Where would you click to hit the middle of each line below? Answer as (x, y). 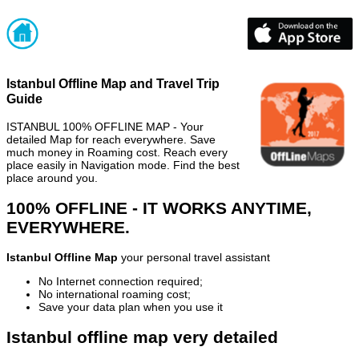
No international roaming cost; (115, 294)
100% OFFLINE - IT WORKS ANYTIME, (159, 208)
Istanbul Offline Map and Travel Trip (113, 84)
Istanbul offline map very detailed (142, 337)
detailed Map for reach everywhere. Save (111, 139)
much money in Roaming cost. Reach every (117, 152)
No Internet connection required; (121, 282)
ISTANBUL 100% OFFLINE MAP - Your (105, 126)
